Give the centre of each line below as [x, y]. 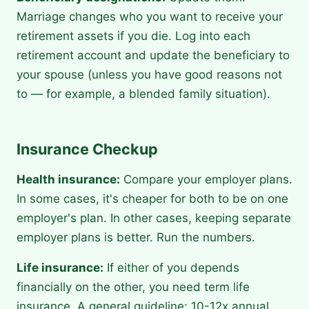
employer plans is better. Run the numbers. [136, 238]
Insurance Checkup [87, 149]
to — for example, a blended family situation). [143, 94]
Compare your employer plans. [206, 180]
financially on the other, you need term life [133, 287]
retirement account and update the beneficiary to [153, 56]
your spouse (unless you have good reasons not [149, 75]
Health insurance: [68, 180]
